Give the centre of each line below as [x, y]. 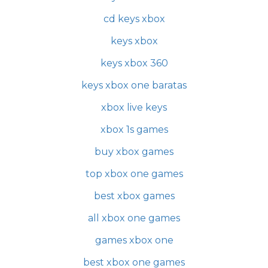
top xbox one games [134, 174]
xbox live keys [134, 107]
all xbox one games [134, 218]
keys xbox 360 [134, 63]
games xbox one [134, 240]
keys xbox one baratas [134, 85]
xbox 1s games [134, 130]
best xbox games [134, 196]
